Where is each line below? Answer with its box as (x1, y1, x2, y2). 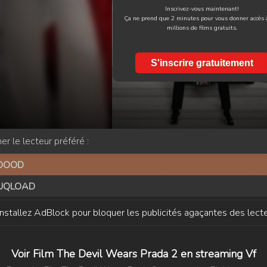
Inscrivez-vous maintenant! (165, 5, 239, 13)
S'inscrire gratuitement (151, 58, 253, 68)
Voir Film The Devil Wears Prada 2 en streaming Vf (11, 247, 256, 261)
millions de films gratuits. (167, 24, 237, 32)
